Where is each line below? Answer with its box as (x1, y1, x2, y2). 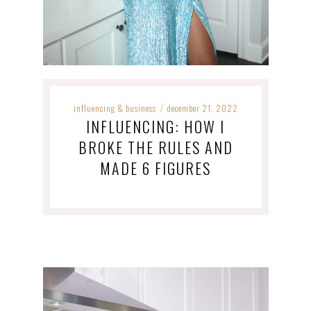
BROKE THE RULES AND (78, 135, 233, 158)
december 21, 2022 (167, 101, 238, 114)
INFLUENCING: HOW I (86, 115, 225, 137)
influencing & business (73, 101, 156, 114)
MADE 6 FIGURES (100, 156, 211, 179)
